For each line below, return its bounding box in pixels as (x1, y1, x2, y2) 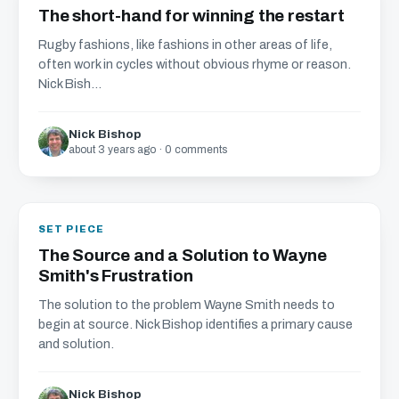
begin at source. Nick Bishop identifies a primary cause (38, 317, 353, 331)
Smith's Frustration (38, 266, 193, 285)
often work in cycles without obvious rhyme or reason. (38, 57, 351, 71)
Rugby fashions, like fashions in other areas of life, (38, 37, 332, 52)
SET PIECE (38, 224, 104, 234)
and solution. (38, 337, 114, 351)
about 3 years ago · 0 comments (69, 143, 227, 156)
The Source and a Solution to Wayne (38, 246, 327, 265)
